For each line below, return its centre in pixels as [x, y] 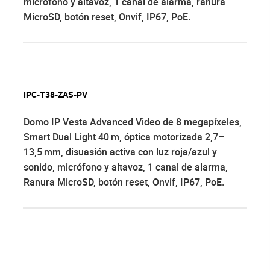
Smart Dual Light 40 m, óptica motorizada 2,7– [124, 137]
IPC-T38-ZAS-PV [55, 95]
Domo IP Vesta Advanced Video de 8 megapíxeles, [133, 122]
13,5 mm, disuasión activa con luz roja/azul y [120, 152]
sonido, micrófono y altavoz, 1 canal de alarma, [126, 167]
